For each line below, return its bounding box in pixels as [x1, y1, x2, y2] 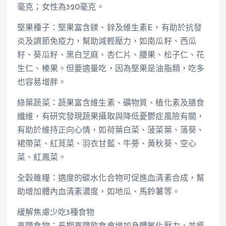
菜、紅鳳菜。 [17, 154, 66, 162]
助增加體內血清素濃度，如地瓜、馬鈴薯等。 [17, 188, 180, 197]
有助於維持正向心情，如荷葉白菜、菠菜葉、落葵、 [17, 127, 205, 135]
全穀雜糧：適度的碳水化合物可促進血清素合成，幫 [17, 175, 205, 183]
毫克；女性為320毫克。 [17, 3, 104, 12]
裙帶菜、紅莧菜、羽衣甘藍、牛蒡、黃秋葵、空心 [17, 140, 197, 149]
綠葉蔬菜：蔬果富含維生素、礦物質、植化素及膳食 [17, 99, 205, 108]
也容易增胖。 [17, 79, 66, 87]
